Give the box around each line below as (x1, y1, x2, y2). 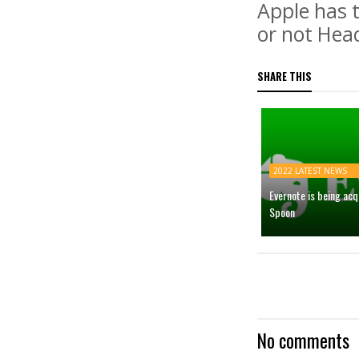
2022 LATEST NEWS (273, 165, 348, 177)
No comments (257, 326, 350, 355)
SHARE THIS (257, 68, 313, 85)
